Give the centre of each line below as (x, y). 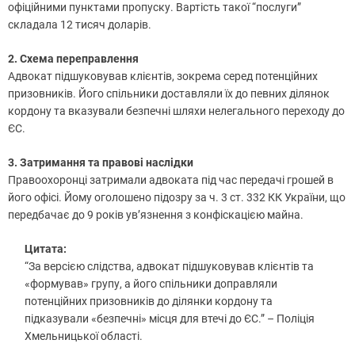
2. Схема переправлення (73, 58)
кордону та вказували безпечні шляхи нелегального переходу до (176, 111)
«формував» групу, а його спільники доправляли (151, 283)
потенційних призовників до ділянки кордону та (149, 301)
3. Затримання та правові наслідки (101, 162)
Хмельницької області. (85, 336)
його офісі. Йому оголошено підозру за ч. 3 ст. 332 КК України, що (177, 197)
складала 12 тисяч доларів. (81, 24)
